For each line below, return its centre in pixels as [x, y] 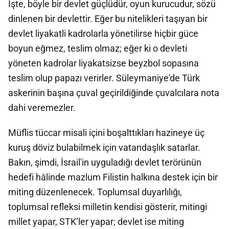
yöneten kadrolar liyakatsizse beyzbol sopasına [104, 63]
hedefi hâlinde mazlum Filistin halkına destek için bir [113, 177]
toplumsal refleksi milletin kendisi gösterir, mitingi [108, 207]
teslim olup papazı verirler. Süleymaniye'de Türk [104, 78]
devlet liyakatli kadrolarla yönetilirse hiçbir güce [103, 33]
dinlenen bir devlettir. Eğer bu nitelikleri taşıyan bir [108, 19]
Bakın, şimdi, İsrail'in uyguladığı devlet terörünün [105, 162]
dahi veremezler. [42, 108]
